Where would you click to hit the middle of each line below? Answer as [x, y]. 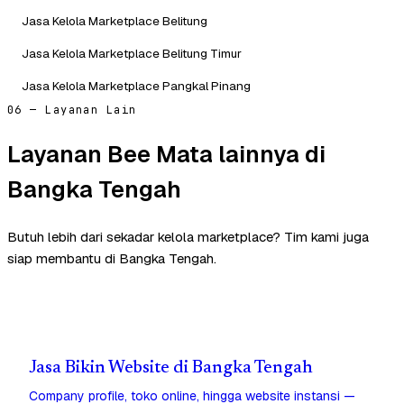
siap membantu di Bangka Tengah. [112, 259]
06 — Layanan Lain [72, 110]
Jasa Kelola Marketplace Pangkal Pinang [136, 85]
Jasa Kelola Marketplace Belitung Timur [132, 53]
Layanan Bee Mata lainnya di [166, 154]
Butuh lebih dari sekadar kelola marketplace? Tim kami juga [188, 237]
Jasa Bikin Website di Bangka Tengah [171, 369]
